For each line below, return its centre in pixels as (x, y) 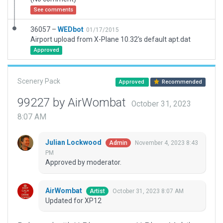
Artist (97, 191)
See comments (53, 10)
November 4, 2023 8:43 (167, 143)
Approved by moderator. (83, 163)
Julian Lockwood (74, 143)
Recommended (181, 82)
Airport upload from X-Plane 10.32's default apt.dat (111, 39)
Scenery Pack (39, 81)
